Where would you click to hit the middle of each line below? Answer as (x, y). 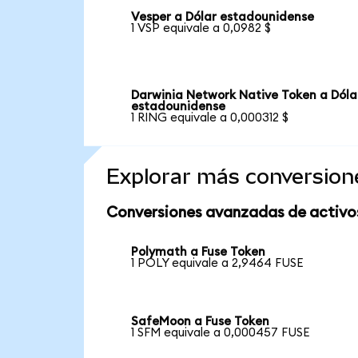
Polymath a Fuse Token (199, 252)
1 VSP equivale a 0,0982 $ (201, 28)
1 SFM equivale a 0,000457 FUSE (221, 333)
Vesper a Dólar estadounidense (223, 17)
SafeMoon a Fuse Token (201, 322)
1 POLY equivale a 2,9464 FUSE (218, 263)
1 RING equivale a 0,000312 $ (210, 117)
